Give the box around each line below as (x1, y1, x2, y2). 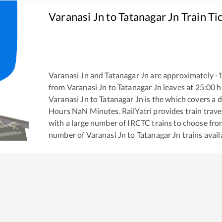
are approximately (149, 70, 214, 80)
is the (143, 94, 164, 104)
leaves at (161, 82, 194, 92)
